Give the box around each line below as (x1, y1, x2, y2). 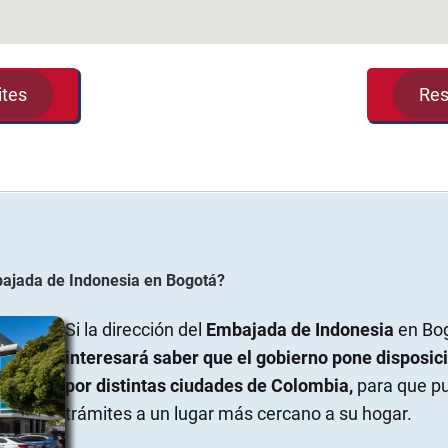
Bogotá (166, 271, 217, 291)
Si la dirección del (64, 319, 206, 341)
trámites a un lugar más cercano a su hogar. (64, 403, 412, 425)
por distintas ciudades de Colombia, (64, 375, 353, 397)
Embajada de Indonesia (205, 319, 394, 341)
